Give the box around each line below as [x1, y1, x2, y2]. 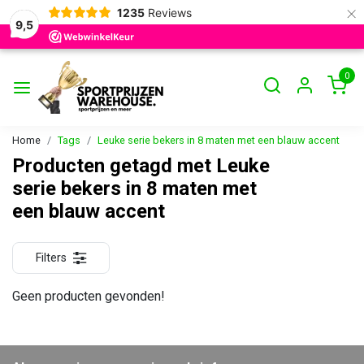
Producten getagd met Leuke [12, 154, 270, 177]
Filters [36, 251, 67, 265]
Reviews [147, 5, 192, 19]
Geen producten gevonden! [12, 288, 165, 304]
